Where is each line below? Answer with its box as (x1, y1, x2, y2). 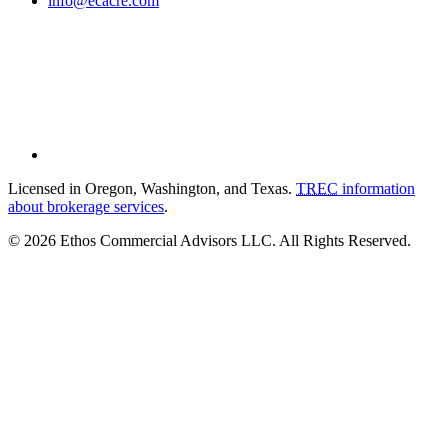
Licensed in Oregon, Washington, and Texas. (8, 180, 296, 198)
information (338, 180, 415, 198)
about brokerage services (8, 198, 164, 216)
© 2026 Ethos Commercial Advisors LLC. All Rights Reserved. (8, 232, 411, 250)
